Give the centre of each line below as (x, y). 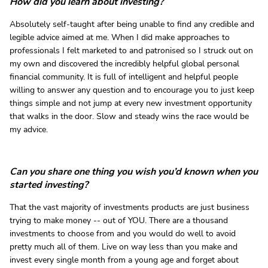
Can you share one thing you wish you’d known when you (134, 171)
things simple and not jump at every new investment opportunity (131, 103)
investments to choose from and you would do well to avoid (123, 233)
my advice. (29, 129)
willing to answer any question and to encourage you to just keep (132, 90)
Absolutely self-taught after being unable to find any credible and (132, 24)
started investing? (49, 185)
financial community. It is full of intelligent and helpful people (124, 77)
